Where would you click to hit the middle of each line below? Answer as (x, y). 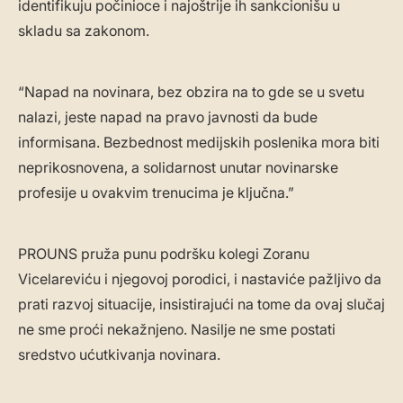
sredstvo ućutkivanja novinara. (119, 355)
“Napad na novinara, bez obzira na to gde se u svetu (191, 92)
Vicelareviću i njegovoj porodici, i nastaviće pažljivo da (200, 279)
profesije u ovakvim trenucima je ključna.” (156, 193)
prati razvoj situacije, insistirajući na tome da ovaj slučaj (201, 304)
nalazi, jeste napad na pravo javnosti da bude (168, 117)
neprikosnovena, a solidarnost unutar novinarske (178, 168)
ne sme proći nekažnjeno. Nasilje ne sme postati (177, 330)
